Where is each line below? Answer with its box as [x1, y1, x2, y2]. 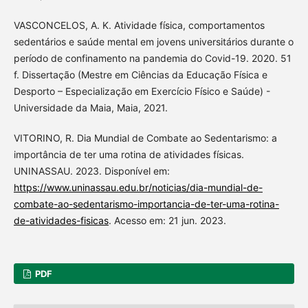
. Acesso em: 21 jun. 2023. [108, 214, 226, 227]
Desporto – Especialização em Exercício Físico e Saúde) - [13, 85, 270, 98]
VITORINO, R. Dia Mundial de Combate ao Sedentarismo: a [13, 132, 277, 144]
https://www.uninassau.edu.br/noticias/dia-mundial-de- [13, 181, 263, 194]
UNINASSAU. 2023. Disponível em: [13, 165, 170, 177]
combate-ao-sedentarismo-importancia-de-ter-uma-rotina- [13, 198, 279, 210]
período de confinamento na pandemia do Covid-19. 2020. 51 [13, 52, 291, 65]
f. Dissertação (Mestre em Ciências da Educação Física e [13, 69, 267, 81]
